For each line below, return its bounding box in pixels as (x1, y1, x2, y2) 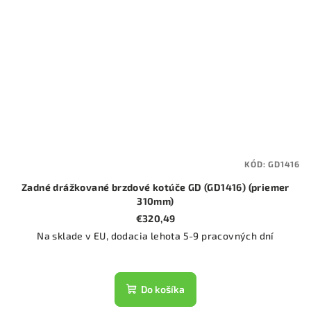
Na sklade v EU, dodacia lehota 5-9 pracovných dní (37, 229, 274, 242)
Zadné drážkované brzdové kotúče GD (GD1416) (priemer (22, 180, 289, 193)
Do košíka (141, 283, 185, 295)
